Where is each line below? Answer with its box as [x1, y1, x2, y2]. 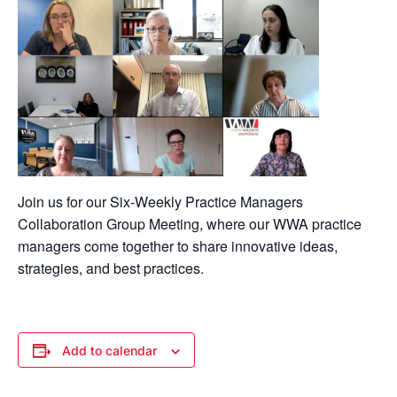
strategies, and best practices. [18, 258, 204, 278]
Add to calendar [62, 343, 157, 358]
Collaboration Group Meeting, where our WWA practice [18, 214, 362, 234]
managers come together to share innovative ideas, [18, 236, 338, 256]
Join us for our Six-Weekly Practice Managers [18, 191, 303, 212]
